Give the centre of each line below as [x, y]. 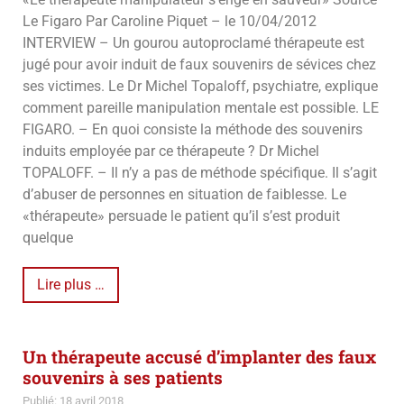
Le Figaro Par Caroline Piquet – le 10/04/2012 [170, 21]
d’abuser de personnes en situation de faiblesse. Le [184, 194]
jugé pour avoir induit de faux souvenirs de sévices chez [199, 64]
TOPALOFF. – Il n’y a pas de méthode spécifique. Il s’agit [200, 172]
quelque [48, 237]
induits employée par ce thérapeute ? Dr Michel [171, 151]
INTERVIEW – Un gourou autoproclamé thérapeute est [193, 42]
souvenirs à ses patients [123, 377]
